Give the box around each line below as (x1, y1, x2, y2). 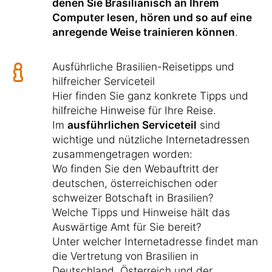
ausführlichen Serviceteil (67, 118, 197, 131)
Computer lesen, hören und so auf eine (52, 10, 252, 24)
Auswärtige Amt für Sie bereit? (52, 220, 202, 233)
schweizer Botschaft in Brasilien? (52, 191, 214, 204)
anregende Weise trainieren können (52, 25, 235, 38)
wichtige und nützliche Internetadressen (52, 132, 250, 146)
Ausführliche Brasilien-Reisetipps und (52, 59, 234, 73)
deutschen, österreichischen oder (52, 176, 217, 189)
